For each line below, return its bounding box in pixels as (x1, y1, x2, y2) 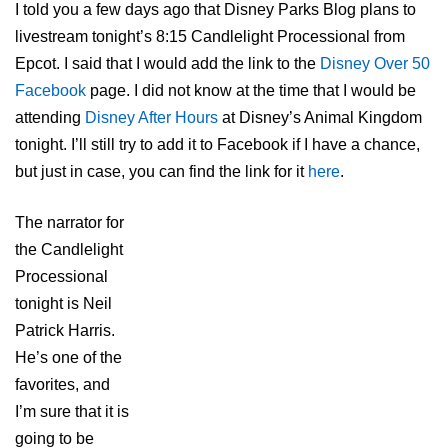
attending (15, 109, 85, 127)
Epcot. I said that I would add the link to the (15, 55, 320, 73)
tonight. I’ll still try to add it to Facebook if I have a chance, (15, 136, 420, 154)
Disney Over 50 (320, 55, 430, 73)
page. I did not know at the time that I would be (86, 82, 416, 100)
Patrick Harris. (15, 322, 115, 340)
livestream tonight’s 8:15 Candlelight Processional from (15, 28, 405, 46)
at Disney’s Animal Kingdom (218, 109, 422, 127)
